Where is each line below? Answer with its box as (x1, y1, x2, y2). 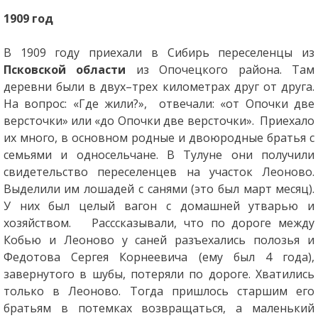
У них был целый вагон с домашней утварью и (3, 198, 315, 214)
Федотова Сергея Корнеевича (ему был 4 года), (3, 249, 315, 265)
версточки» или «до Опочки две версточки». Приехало (3, 113, 315, 129)
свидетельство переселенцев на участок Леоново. (3, 164, 315, 180)
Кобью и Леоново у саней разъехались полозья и (3, 232, 315, 248)
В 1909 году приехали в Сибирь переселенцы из (3, 45, 315, 61)
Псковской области (3, 62, 126, 78)
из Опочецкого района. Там (126, 62, 315, 78)
